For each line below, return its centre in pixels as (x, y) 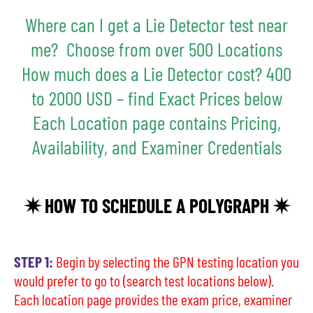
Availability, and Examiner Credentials (156, 147)
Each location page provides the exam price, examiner (153, 299)
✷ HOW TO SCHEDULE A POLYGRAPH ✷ (156, 205)
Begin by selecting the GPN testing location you (177, 261)
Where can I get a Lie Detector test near (156, 25)
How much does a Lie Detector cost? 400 (156, 74)
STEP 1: (34, 261)
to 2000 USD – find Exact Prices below (156, 98)
